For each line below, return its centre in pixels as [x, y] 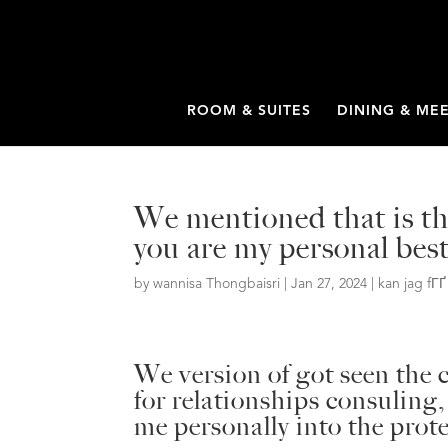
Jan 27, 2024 [329, 284]
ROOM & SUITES [248, 111]
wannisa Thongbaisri [217, 284]
